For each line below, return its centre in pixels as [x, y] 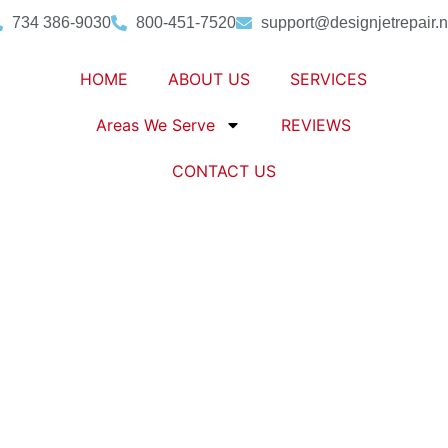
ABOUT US [209, 79]
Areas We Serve [156, 125]
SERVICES [329, 79]
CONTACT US [223, 171]
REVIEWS [316, 125]
